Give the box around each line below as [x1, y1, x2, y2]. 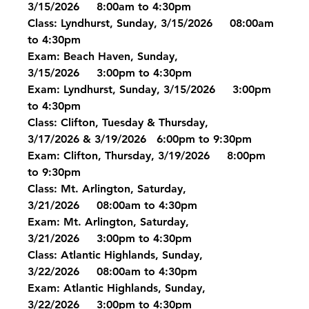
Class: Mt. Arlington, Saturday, [28, 182, 190, 196]
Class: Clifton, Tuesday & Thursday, [28, 116, 212, 130]
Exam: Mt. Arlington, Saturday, [28, 215, 193, 229]
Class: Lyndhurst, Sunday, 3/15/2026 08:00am [28, 17, 278, 30]
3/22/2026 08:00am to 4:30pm [28, 265, 198, 279]
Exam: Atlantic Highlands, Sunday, [28, 281, 210, 295]
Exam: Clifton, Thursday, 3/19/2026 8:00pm [28, 149, 270, 163]
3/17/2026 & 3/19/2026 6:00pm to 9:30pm [28, 132, 252, 146]
